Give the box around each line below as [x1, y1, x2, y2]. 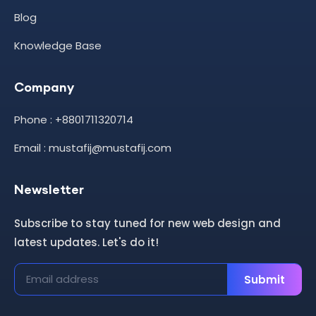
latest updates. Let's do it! [14, 235, 159, 250]
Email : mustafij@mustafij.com [14, 140, 171, 156]
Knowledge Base [14, 38, 102, 54]
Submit [244, 272, 285, 287]
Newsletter [14, 181, 84, 198]
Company [14, 79, 74, 96]
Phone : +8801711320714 [14, 112, 133, 128]
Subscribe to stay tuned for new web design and [14, 216, 281, 231]
